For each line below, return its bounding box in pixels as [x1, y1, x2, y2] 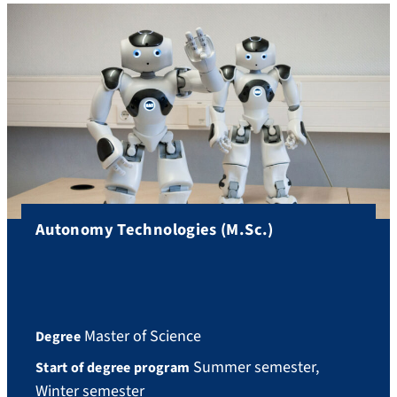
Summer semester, [190, 355, 320, 378]
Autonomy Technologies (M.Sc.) [35, 218, 274, 242]
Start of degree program [35, 357, 191, 378]
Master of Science [80, 324, 201, 347]
